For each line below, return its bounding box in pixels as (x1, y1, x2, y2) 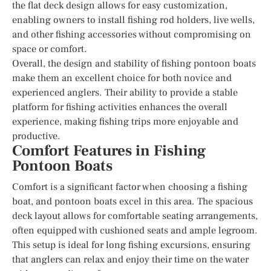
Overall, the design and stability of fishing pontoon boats (12, 57, 256, 70)
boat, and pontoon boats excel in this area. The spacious (12, 195, 253, 207)
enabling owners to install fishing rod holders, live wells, (12, 13, 255, 26)
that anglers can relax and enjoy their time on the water (12, 253, 249, 266)
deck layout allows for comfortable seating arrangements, (12, 209, 258, 222)
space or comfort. (12, 42, 87, 55)
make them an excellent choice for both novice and (12, 71, 232, 84)
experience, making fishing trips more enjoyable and (12, 115, 238, 128)
